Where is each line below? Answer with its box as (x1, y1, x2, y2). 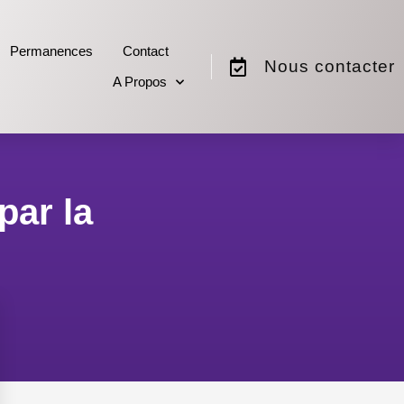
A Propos (112, 74, 167, 90)
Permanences (10, 43, 94, 60)
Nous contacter (263, 57, 395, 77)
